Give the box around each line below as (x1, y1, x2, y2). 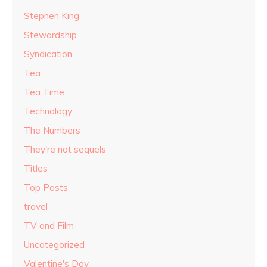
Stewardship (24, 29, 77, 41)
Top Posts (24, 181, 68, 193)
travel (24, 200, 48, 212)
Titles (24, 162, 48, 174)
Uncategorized (24, 238, 85, 250)
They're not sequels (24, 143, 106, 155)
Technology (24, 105, 72, 117)
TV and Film (24, 219, 74, 231)
